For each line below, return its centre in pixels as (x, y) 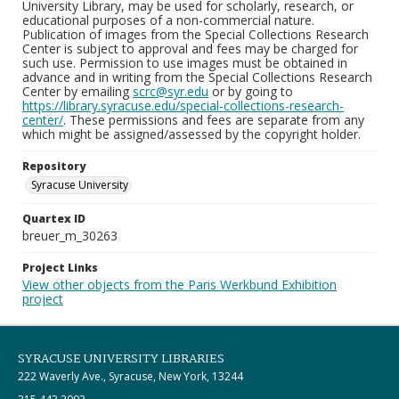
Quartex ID (54, 219)
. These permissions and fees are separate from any (214, 120)
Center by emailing (77, 91)
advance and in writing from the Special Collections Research (197, 77)
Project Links (60, 268)
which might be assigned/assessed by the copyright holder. (191, 134)
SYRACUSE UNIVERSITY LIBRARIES (121, 359)
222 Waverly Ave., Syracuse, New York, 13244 (130, 376)
